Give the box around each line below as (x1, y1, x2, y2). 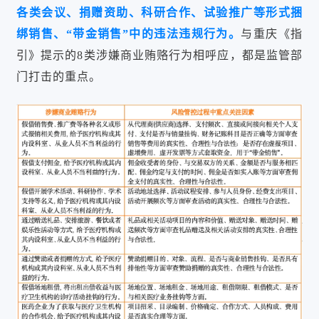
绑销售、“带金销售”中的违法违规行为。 (16, 28, 241, 40)
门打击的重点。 (16, 70, 101, 83)
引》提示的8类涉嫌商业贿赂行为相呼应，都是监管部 (16, 49, 303, 61)
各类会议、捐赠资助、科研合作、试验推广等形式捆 (16, 6, 303, 19)
